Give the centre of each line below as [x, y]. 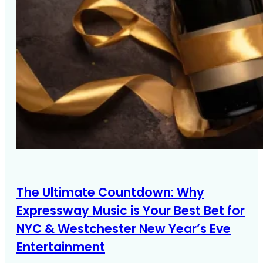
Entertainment [61, 247]
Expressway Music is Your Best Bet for [131, 210]
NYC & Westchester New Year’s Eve [124, 228]
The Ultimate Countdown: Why [110, 192]
